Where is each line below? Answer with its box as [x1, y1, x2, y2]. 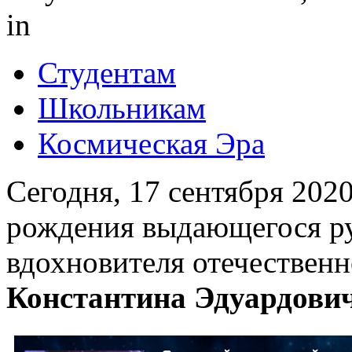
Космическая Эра [38, 126, 265, 160]
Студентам [38, 56, 176, 90]
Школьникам [38, 91, 206, 125]
